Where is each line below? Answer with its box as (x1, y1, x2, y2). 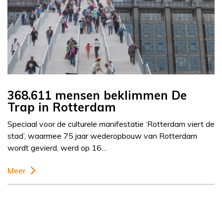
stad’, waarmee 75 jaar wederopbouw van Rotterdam (7, 131, 197, 141)
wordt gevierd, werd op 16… (7, 143, 107, 153)
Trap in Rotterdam (7, 100, 116, 115)
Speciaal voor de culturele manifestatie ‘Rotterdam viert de (7, 119, 215, 129)
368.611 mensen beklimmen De (7, 88, 187, 103)
